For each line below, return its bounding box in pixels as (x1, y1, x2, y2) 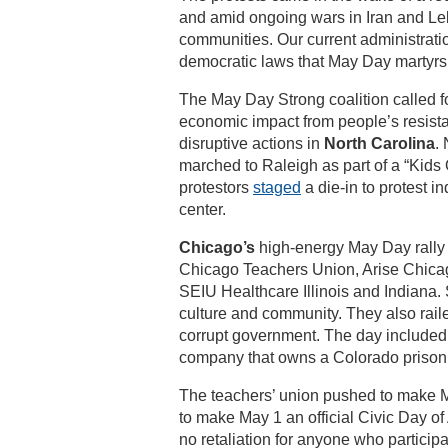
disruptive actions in (179, 135, 324, 152)
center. (179, 201, 226, 218)
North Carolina (324, 135, 435, 152)
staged (253, 179, 301, 196)
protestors (179, 179, 253, 196)
